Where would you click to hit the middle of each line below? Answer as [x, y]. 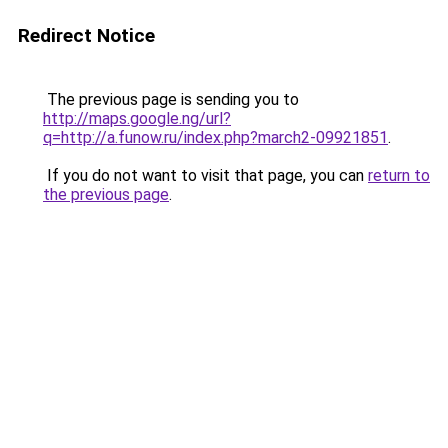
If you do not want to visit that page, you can [205, 175]
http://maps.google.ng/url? [137, 118]
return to [399, 175]
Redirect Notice [86, 35]
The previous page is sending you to [171, 99]
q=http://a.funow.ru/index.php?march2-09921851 [215, 137]
